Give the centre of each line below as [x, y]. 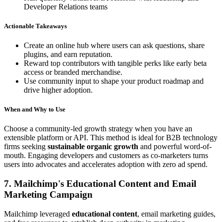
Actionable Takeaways [35, 26]
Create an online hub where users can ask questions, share [114, 45]
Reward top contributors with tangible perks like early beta [115, 63]
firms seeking [26, 147]
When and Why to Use [35, 110]
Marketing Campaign [48, 194]
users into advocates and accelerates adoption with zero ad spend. [106, 165]
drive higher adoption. [58, 90]
